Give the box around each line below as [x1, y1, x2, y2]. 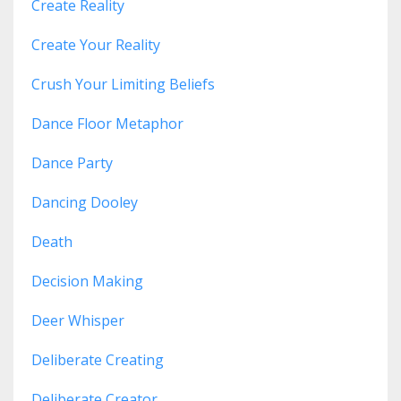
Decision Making [31, 271, 143, 292]
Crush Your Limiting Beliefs [31, 74, 215, 95]
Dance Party [31, 153, 113, 174]
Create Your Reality [31, 35, 160, 55]
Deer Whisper [31, 311, 124, 331]
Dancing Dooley [31, 192, 138, 213]
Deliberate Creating [31, 350, 164, 371]
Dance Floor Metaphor [31, 114, 183, 134]
